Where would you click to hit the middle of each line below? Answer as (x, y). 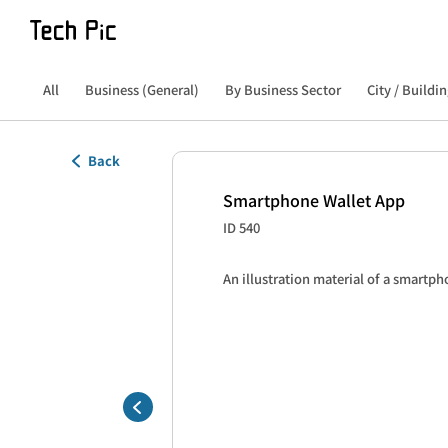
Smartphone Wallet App (314, 200)
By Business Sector (283, 89)
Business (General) (142, 89)
